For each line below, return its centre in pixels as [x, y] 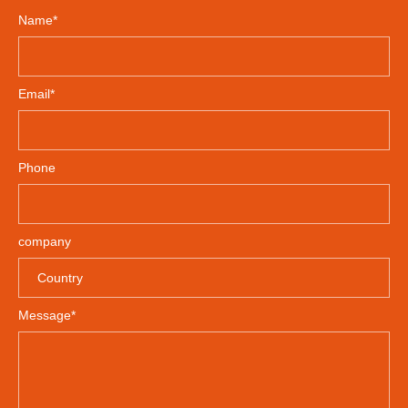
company [45, 241]
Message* [47, 315]
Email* [36, 93]
